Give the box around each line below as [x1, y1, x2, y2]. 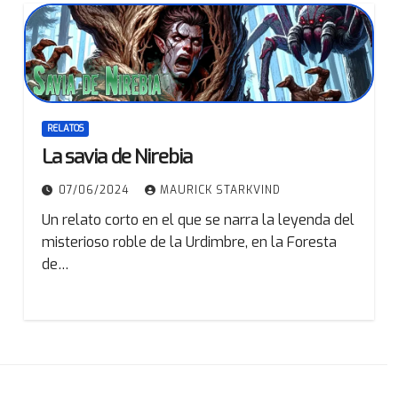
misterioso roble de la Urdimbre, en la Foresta [41, 233, 337, 252]
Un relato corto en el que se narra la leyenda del [41, 211, 354, 230]
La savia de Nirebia [41, 144, 192, 171]
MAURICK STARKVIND [159, 183, 281, 198]
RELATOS [46, 123, 84, 135]
